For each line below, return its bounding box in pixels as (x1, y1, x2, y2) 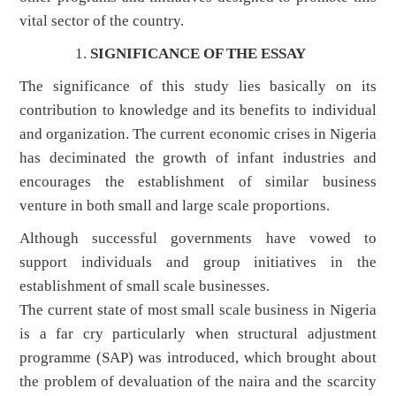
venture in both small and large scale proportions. (19, 197, 331, 215)
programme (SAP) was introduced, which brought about (19, 349, 377, 367)
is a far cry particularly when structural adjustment (19, 325, 377, 343)
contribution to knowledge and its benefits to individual (19, 102, 377, 119)
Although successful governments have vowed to (19, 230, 377, 247)
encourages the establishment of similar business (19, 173, 377, 191)
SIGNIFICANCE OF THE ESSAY (90, 45, 307, 63)
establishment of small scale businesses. (19, 278, 270, 295)
